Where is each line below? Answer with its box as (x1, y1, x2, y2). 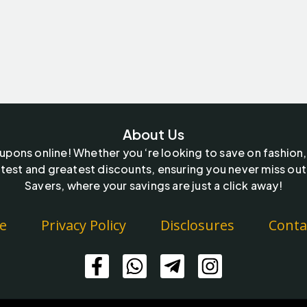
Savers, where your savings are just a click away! (25, 178, 282, 193)
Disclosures (160, 216, 234, 235)
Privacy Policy (41, 216, 126, 235)
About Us (122, 125, 185, 143)
